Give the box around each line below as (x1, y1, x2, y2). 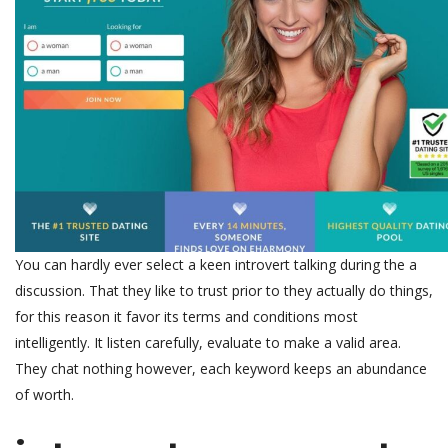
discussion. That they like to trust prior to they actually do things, (15, 281, 433, 300)
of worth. (15, 385, 74, 404)
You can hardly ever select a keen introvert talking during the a (15, 255, 417, 274)
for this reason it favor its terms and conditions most (15, 307, 358, 326)
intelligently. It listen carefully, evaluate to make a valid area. (15, 333, 401, 352)
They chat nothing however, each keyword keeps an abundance (15, 359, 427, 378)
